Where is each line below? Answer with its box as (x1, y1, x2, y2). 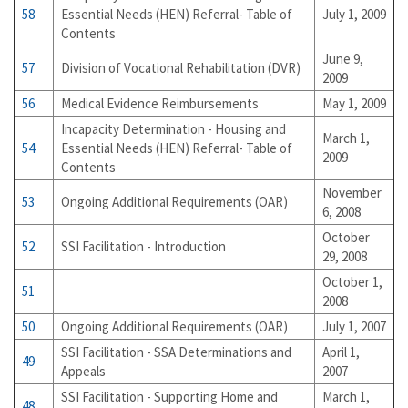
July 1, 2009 (322, 5, 386, 23)
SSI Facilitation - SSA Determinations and (61, 343, 291, 361)
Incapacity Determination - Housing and (61, 120, 286, 138)
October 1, (322, 273, 382, 291)
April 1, (322, 343, 360, 361)
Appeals (61, 362, 106, 380)
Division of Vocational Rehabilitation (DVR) (61, 59, 301, 76)
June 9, (322, 50, 363, 67)
